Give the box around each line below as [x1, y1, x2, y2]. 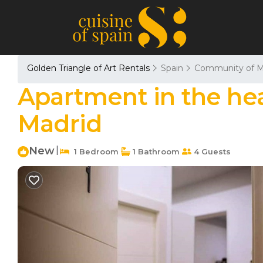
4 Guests [191, 146, 231, 156]
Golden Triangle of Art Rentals [27, 62, 152, 73]
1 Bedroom [69, 146, 119, 156]
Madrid [18, 109, 102, 138]
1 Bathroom [130, 146, 180, 156]
